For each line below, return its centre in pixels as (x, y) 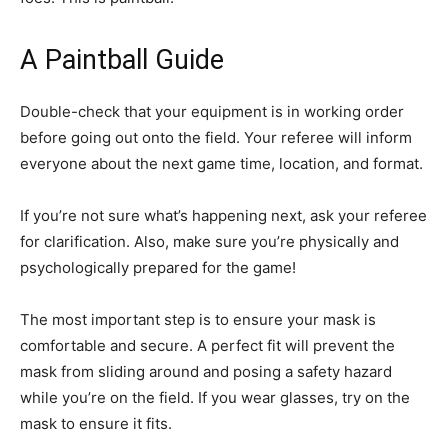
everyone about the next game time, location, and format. (221, 163)
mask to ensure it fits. (96, 423)
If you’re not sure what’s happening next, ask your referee (223, 215)
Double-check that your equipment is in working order (212, 111)
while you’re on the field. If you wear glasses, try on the (215, 397)
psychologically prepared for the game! (158, 267)
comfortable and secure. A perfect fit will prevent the (207, 345)
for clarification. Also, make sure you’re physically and (209, 241)
